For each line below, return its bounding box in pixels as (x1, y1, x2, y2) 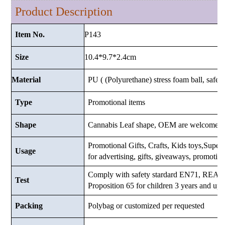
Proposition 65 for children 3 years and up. (87, 181, 223, 190)
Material (12, 75, 41, 84)
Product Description (15, 5, 113, 19)
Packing (15, 201, 43, 210)
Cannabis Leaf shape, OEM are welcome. (87, 121, 220, 130)
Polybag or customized (87, 201, 160, 210)
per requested (162, 201, 204, 210)
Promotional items (87, 98, 145, 107)
